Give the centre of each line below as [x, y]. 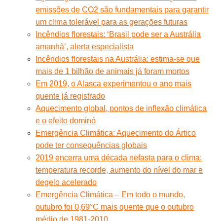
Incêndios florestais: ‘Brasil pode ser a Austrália [118, 35]
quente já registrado [71, 96]
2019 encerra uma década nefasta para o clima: [119, 158]
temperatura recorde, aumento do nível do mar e [119, 170]
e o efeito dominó [66, 121]
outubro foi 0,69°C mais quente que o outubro [115, 207]
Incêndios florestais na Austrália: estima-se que [118, 59]
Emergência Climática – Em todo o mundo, [110, 195]
